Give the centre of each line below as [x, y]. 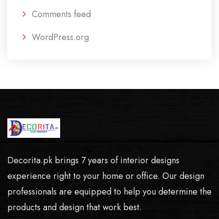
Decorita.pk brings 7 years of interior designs [93, 160]
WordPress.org [60, 37]
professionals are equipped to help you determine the [109, 192]
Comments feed [61, 14]
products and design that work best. [75, 207]
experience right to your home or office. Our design [106, 176]
